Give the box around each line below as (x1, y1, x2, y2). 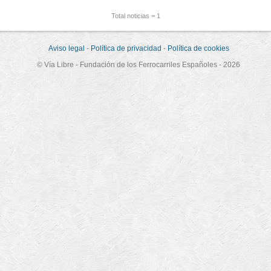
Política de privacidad (90, 44, 162, 53)
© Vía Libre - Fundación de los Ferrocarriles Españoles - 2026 (37, 60, 240, 69)
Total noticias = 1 (111, 12, 160, 19)
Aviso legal (48, 44, 85, 53)
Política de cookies (167, 44, 229, 53)
